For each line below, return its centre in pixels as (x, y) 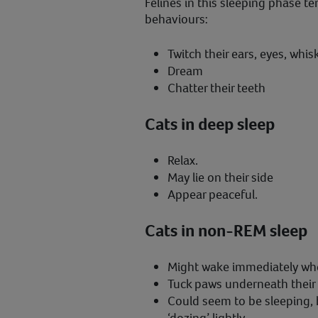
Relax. (183, 161)
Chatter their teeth (216, 88)
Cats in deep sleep (210, 125)
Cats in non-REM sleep (226, 231)
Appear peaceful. (213, 195)
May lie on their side (220, 178)
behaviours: (176, 20)
